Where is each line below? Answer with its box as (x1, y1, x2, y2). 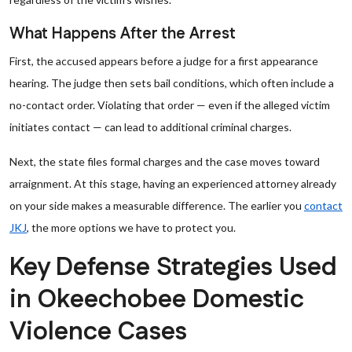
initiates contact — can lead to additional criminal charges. (9, 120, 291, 134)
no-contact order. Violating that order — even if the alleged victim (9, 98, 330, 112)
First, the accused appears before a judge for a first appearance (9, 54, 318, 68)
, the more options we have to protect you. (27, 221, 236, 234)
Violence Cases (9, 314, 187, 350)
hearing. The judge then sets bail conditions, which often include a (9, 76, 334, 90)
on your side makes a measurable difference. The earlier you (9, 199, 304, 212)
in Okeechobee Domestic (9, 282, 304, 317)
